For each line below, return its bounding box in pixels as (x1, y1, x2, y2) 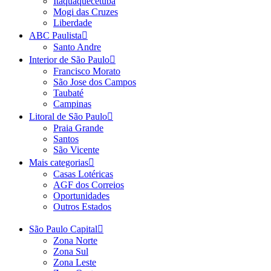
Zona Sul (53, 246, 88, 256)
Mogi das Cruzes (53, 6, 118, 17)
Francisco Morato (53, 65, 120, 76)
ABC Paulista (29, 30, 82, 41)
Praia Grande (53, 122, 103, 133)
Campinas (53, 98, 91, 109)
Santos (53, 133, 79, 144)
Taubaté (53, 87, 83, 98)
